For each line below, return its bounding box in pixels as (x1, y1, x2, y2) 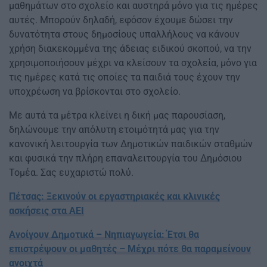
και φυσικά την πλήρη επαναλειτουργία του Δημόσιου (9, 153, 242, 164)
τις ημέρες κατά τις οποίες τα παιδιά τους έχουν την (9, 72, 240, 83)
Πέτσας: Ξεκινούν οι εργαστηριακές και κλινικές (9, 191, 220, 203)
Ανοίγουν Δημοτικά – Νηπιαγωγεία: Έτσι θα (9, 229, 199, 241)
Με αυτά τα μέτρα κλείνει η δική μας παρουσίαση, (9, 110, 225, 122)
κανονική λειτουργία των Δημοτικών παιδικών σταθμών (9, 138, 253, 150)
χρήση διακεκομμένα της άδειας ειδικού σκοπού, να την (9, 43, 252, 55)
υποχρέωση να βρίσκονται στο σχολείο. (9, 86, 181, 98)
